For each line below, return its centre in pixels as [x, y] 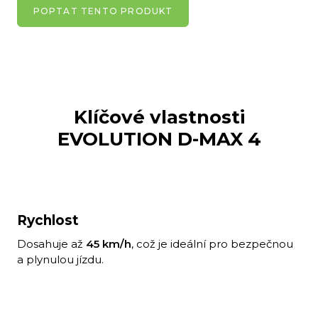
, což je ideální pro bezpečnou [212, 244]
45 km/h [109, 244]
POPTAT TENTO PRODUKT [103, 11]
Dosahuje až [51, 244]
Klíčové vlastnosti [159, 117]
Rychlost [48, 221]
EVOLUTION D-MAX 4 [159, 139]
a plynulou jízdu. [60, 260]
